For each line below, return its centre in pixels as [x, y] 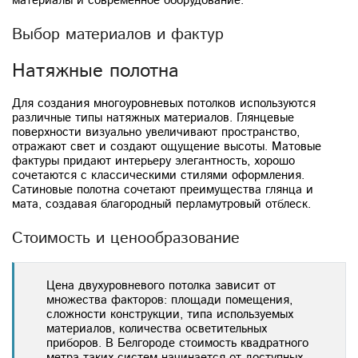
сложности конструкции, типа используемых [170, 314]
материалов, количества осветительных [157, 328]
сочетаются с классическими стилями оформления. [158, 175]
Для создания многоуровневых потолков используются [164, 103]
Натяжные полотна [95, 71]
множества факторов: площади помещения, [169, 300]
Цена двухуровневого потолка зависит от [161, 285]
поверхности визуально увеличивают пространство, [156, 132]
